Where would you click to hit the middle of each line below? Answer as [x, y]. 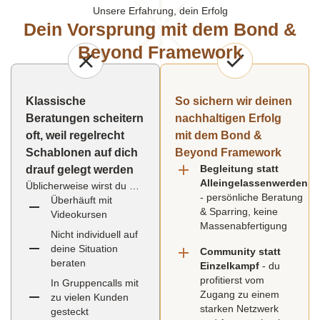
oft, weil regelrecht [75, 136]
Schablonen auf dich [82, 153]
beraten [72, 263]
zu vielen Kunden [90, 297]
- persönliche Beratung [251, 197]
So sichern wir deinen [234, 101]
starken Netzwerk [239, 309]
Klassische [56, 101]
